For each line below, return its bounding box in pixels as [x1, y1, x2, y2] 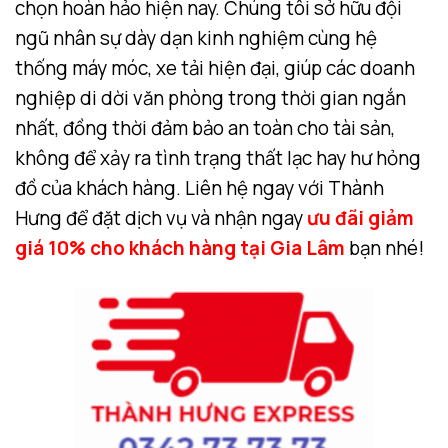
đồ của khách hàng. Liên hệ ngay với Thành [15, 174, 384, 201]
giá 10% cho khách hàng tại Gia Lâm [15, 234, 345, 261]
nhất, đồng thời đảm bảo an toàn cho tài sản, [15, 114, 395, 141]
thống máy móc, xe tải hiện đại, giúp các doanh [15, 54, 415, 81]
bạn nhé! [345, 234, 424, 261]
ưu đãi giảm [307, 204, 414, 231]
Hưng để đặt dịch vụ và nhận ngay [15, 204, 307, 231]
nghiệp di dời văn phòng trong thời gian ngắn [15, 84, 406, 111]
